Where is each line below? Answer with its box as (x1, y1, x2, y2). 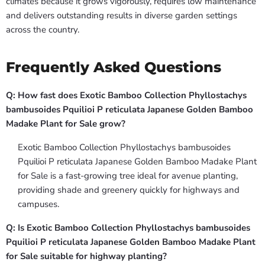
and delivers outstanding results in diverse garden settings (6, 9, 237, 22)
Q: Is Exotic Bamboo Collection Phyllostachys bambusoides (6, 222, 250, 234)
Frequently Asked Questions (6, 58, 221, 76)
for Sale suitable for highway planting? (6, 250, 167, 263)
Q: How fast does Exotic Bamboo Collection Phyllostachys (6, 89, 247, 102)
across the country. (6, 24, 79, 36)
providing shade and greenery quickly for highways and (18, 184, 240, 196)
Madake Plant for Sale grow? (6, 118, 125, 130)
